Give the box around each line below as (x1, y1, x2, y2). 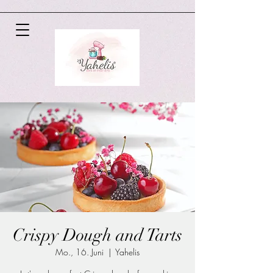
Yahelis (115, 246, 140, 258)
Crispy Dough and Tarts (13, 225, 182, 246)
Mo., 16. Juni (55, 246, 104, 258)
